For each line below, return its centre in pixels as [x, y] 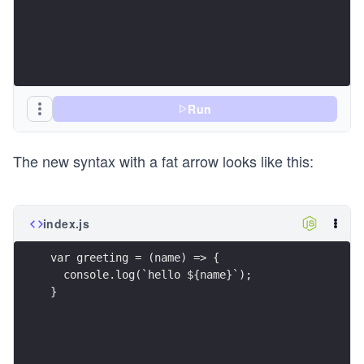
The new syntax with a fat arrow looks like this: [163, 161]
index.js [67, 223]
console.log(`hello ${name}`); [151, 274]
